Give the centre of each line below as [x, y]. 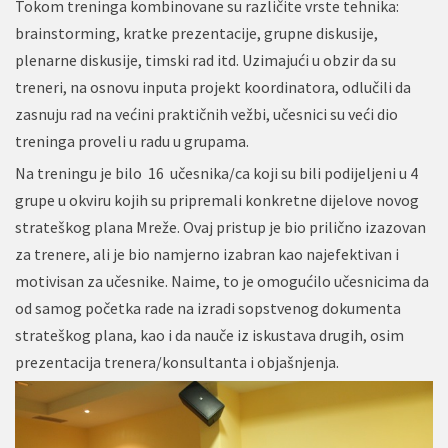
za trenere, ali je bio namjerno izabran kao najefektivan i [207, 254]
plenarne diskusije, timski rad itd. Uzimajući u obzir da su [205, 60]
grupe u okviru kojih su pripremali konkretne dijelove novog [217, 200]
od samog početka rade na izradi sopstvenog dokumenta [208, 308]
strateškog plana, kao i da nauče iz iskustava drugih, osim [209, 335]
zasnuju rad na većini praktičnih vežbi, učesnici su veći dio [206, 114]
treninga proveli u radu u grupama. [132, 141]
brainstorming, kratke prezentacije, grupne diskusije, [196, 33]
